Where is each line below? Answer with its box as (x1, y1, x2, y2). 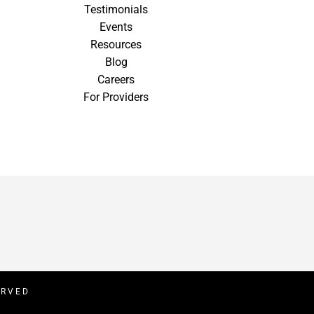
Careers (97, 73, 135, 87)
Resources (90, 38, 142, 52)
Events (100, 20, 133, 34)
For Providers (83, 90, 149, 104)
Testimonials (84, 3, 149, 17)
